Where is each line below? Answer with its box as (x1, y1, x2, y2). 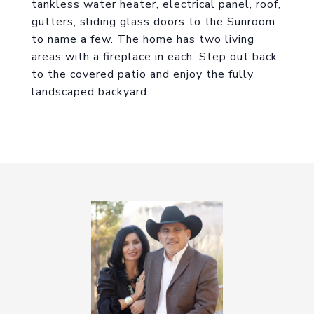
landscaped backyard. (32, 84, 150, 100)
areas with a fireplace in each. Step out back (32, 49, 278, 64)
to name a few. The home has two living (32, 32, 254, 47)
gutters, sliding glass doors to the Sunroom (32, 14, 275, 29)
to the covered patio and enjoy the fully (32, 67, 254, 82)
